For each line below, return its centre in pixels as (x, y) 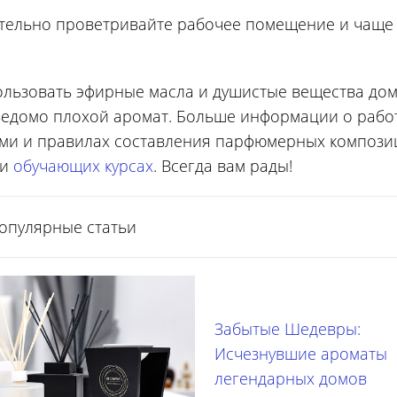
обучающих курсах (83, 166)
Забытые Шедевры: (288, 329)
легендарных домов (291, 378)
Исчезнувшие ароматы (301, 354)
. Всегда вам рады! (223, 166)
